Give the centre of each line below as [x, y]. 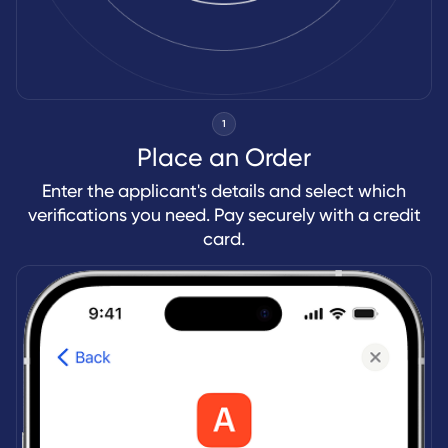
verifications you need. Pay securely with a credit [224, 215]
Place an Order [224, 157]
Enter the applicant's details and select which [224, 191]
